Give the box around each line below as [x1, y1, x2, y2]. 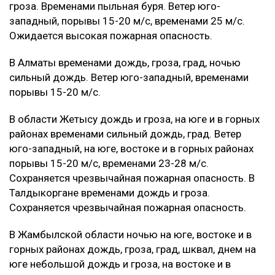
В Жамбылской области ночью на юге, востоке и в [9, 228, 252, 241]
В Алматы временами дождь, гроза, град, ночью [9, 56, 241, 69]
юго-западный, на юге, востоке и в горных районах [9, 142, 254, 155]
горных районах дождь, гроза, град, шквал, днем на [9, 242, 256, 255]
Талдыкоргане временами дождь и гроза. [9, 186, 210, 199]
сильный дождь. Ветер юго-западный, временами [9, 71, 249, 83]
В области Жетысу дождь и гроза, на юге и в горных [9, 112, 260, 125]
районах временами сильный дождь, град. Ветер [9, 127, 241, 140]
